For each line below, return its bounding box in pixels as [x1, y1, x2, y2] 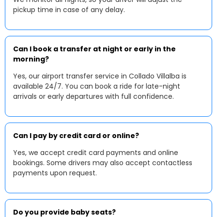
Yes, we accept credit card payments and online [13, 148, 178, 157]
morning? [13, 54, 49, 64]
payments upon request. [13, 168, 97, 178]
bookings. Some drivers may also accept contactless [13, 158, 192, 168]
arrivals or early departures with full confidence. [13, 92, 174, 101]
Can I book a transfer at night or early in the [13, 44, 176, 54]
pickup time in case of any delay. [13, 5, 125, 15]
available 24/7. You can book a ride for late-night [13, 81, 180, 91]
